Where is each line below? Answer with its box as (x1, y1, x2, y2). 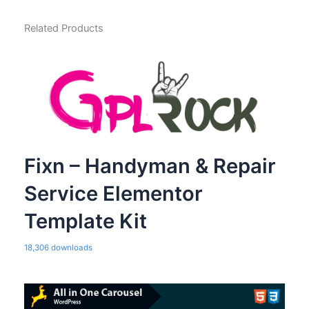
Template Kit (23, 209, 147, 234)
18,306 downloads (23, 243, 92, 253)
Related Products (23, 21, 103, 34)
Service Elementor (23, 181, 203, 206)
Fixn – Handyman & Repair (23, 154, 276, 179)
